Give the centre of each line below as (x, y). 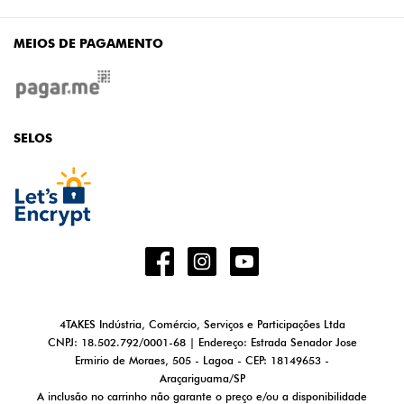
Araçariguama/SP (202, 378)
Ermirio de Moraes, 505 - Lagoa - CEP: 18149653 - (202, 360)
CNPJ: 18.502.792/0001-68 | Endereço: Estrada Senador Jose (202, 342)
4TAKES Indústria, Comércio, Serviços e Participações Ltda (202, 324)
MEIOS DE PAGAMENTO (88, 43)
